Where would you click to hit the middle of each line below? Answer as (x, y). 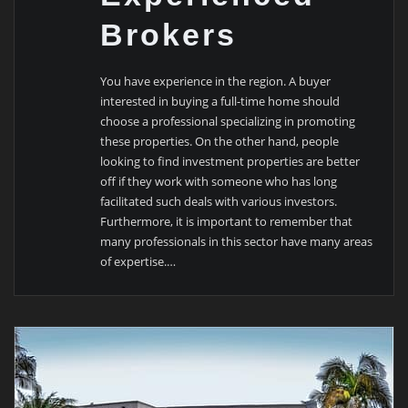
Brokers (169, 35)
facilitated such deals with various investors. (219, 202)
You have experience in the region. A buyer (216, 82)
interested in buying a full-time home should (220, 102)
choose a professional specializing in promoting (228, 122)
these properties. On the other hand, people (220, 142)
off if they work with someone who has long (219, 182)
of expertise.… (138, 262)
